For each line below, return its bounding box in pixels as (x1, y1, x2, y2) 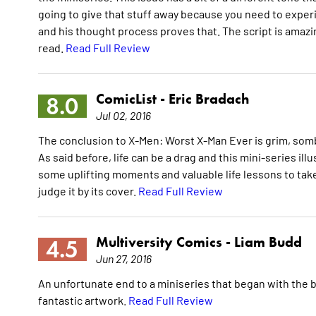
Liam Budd (233, 233, 302, 251)
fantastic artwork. (37, 293, 128, 308)
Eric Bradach (168, 90, 249, 108)
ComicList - (95, 90, 169, 108)
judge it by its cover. (37, 183, 138, 198)
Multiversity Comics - (95, 233, 234, 251)
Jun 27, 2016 (95, 251, 152, 266)
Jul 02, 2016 (95, 108, 151, 123)
